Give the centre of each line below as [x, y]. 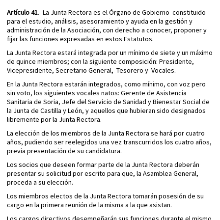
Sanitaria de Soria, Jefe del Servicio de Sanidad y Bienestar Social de [108, 102]
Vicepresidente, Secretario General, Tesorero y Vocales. [91, 70]
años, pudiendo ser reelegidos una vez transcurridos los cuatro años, [109, 142]
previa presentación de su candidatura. [64, 151]
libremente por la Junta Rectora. [54, 120]
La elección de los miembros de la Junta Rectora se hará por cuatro [106, 133]
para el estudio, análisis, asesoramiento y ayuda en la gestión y [100, 21]
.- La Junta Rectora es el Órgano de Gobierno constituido [122, 13]
